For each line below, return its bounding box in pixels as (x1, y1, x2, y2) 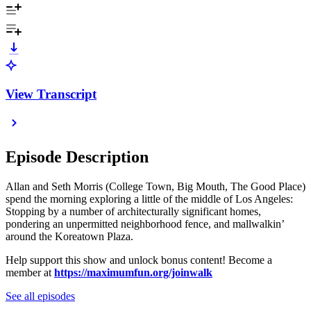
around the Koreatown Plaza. (6, 230, 133, 243)
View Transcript (6, 86, 96, 101)
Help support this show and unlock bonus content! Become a (6, 254, 272, 267)
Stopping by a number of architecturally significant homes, (6, 205, 261, 218)
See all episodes (6, 290, 75, 303)
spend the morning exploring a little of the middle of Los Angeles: (6, 193, 293, 205)
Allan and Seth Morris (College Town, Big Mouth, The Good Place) (6, 180, 305, 193)
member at (6, 267, 54, 279)
